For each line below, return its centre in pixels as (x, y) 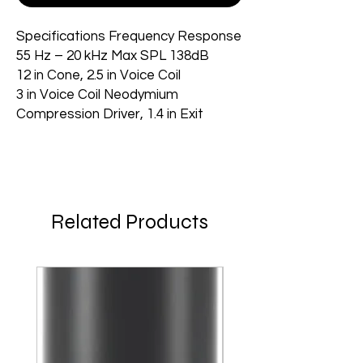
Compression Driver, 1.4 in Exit (110, 115)
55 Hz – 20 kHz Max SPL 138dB (114, 56)
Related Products (130, 222)
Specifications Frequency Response (129, 37)
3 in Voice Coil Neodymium (97, 95)
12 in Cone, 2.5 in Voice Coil (98, 76)
